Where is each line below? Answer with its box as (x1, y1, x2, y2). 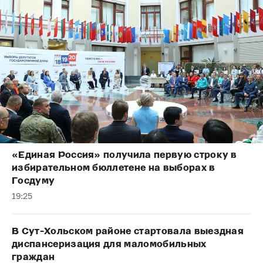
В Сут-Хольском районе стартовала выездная (12, 225, 244, 237)
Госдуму (12, 175, 55, 187)
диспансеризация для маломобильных (12, 238, 207, 250)
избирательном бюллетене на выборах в (12, 162, 215, 174)
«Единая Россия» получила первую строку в (12, 149, 237, 161)
